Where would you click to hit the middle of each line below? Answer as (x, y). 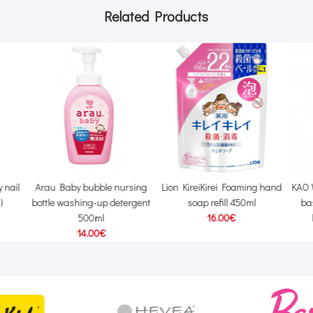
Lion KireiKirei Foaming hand (222, 187)
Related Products (156, 16)
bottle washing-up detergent (91, 203)
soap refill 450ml (222, 203)
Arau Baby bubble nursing (91, 187)
